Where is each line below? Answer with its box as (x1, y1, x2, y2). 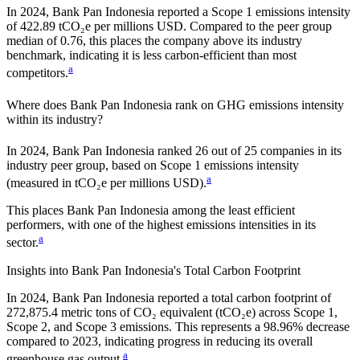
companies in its (260, 144, 342, 158)
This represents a (172, 319, 264, 333)
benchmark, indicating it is (6, 48, 140, 63)
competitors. (6, 66, 68, 80)
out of (208, 144, 244, 158)
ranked (157, 144, 195, 158)
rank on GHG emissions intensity (172, 97, 344, 112)
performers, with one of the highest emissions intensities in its (6, 218, 316, 232)
